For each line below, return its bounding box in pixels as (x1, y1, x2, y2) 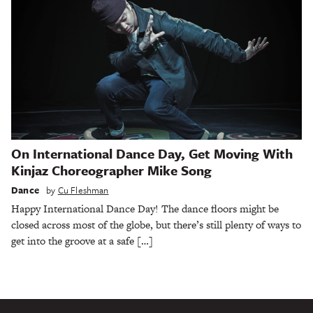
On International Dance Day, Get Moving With (11, 144, 293, 163)
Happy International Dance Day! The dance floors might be (11, 201, 279, 216)
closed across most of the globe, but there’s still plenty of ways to (11, 217, 301, 232)
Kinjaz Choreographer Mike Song (11, 161, 212, 180)
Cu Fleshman (57, 182, 109, 197)
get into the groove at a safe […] (11, 233, 153, 248)
